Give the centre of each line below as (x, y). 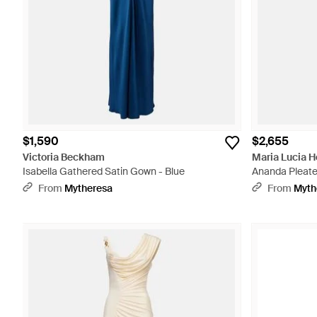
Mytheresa (88, 188)
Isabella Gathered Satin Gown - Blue (104, 171)
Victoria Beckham (64, 157)
